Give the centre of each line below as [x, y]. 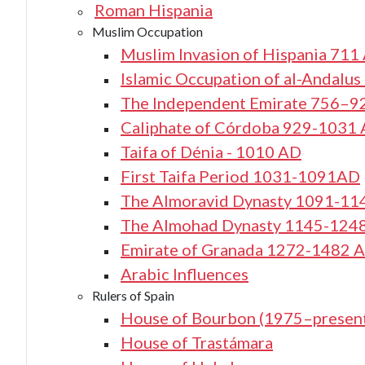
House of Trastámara [197, 342]
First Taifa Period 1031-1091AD [240, 176]
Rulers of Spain [133, 295]
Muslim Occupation [147, 31]
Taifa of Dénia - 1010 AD [211, 152]
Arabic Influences [185, 274]
